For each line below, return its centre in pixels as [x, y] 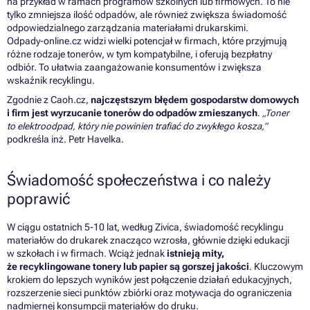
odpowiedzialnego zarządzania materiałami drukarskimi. [128, 27]
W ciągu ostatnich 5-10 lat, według [81, 227]
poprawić [38, 199]
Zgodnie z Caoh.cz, [49, 99]
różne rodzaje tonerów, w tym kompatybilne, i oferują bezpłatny [139, 54]
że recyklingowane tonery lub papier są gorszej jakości [128, 266]
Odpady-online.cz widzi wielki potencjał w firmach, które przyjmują [147, 40]
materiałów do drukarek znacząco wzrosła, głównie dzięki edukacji [148, 240]
